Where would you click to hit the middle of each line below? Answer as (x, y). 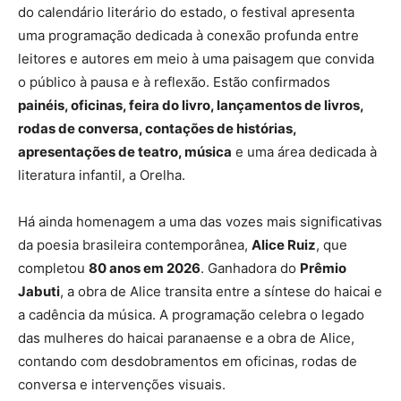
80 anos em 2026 (145, 269)
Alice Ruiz (284, 245)
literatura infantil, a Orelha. (102, 175)
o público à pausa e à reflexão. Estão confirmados (174, 82)
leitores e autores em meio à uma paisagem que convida (196, 59)
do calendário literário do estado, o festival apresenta (186, 13)
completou (53, 269)
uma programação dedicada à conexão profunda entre (188, 36)
